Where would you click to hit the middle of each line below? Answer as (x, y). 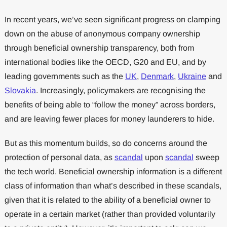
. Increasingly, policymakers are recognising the (121, 90)
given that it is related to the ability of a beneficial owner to (107, 200)
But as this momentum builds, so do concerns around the (106, 143)
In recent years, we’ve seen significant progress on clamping (112, 19)
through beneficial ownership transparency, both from (99, 48)
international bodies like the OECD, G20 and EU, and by (105, 62)
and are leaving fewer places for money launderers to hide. (109, 119)
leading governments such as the (65, 76)
